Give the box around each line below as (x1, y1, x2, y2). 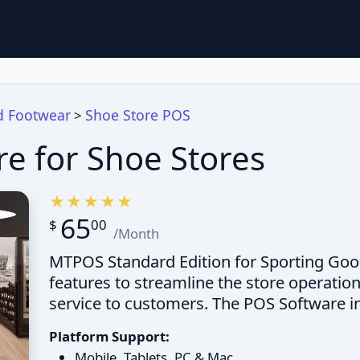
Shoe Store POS (85, 105, 190, 125)
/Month (113, 224, 159, 243)
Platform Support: (49, 327, 170, 346)
